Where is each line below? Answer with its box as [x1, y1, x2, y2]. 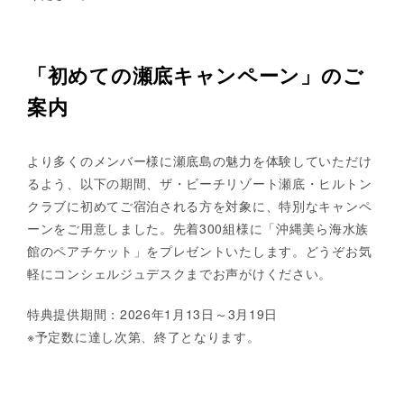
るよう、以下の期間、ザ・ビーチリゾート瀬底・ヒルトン [27, 173, 372, 192]
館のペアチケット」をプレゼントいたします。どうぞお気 [27, 241, 372, 260]
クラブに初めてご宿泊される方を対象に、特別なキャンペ [27, 196, 372, 215]
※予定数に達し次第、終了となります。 [27, 326, 261, 345]
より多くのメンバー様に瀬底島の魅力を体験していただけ [27, 151, 372, 170]
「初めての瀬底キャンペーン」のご [27, 60, 364, 89]
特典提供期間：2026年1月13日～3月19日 [27, 304, 279, 323]
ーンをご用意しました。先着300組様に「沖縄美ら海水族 [27, 218, 369, 237]
